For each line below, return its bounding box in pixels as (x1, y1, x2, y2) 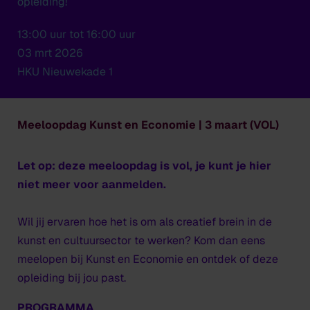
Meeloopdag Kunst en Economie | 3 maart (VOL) (17, 118, 279, 132)
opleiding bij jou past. (17, 271, 126, 285)
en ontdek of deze (186, 252, 278, 266)
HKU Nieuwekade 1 (17, 64, 113, 79)
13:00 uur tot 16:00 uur (17, 27, 136, 42)
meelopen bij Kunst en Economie (17, 252, 183, 266)
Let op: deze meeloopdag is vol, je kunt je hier (17, 158, 271, 173)
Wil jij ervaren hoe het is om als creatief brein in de (17, 215, 272, 229)
